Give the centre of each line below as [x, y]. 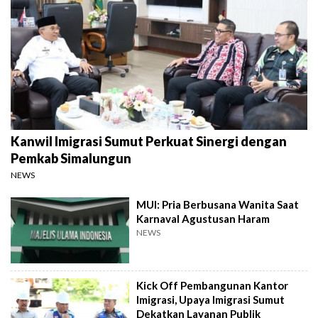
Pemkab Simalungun [71, 158]
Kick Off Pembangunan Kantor [213, 286]
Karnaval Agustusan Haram [203, 218]
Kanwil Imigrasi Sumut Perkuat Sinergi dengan [149, 141]
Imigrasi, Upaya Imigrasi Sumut [211, 300]
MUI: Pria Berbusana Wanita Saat [218, 204]
